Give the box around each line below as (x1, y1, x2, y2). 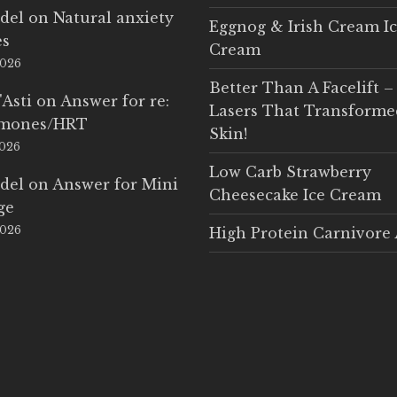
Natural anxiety (53, 9, 175, 27)
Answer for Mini (52, 175, 179, 193)
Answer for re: (60, 92, 170, 110)
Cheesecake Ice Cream (208, 186, 381, 204)
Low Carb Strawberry (208, 163, 371, 181)
